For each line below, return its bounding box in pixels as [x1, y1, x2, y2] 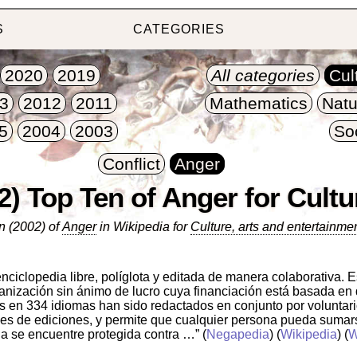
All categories [211, 66, 316, 85]
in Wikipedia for [96, 219, 190, 233]
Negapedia [206, 327, 269, 341]
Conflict [103, 155, 160, 174]
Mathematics [210, 94, 308, 113]
